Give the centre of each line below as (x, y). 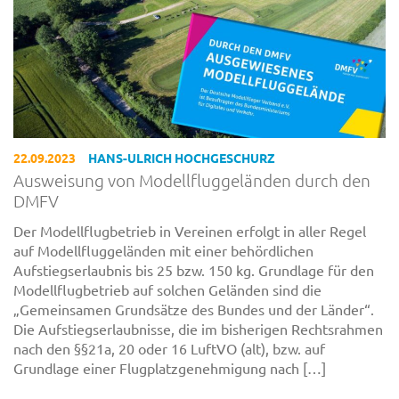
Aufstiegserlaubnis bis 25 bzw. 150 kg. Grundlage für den (194, 270)
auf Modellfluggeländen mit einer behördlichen (163, 251)
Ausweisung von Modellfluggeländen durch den (192, 179)
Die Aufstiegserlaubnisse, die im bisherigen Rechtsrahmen (198, 329)
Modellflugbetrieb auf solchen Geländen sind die (167, 290)
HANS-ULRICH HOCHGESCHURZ (182, 157)
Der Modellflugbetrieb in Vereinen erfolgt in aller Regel (190, 231)
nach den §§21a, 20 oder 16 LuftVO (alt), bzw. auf (169, 349)
